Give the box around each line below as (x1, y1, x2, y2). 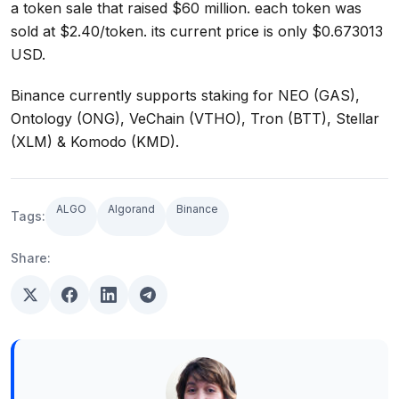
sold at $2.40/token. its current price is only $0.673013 (11, 22, 383, 41)
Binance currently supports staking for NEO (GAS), (11, 86, 360, 105)
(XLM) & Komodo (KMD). (11, 133, 179, 151)
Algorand (108, 202, 155, 216)
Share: (11, 250, 51, 266)
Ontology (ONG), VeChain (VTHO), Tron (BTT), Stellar (11, 110, 379, 128)
